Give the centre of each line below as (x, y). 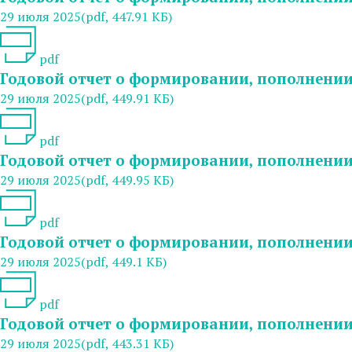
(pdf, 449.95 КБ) (127, 180)
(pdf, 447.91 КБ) (126, 16)
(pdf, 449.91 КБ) (127, 98)
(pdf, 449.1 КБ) (124, 261)
